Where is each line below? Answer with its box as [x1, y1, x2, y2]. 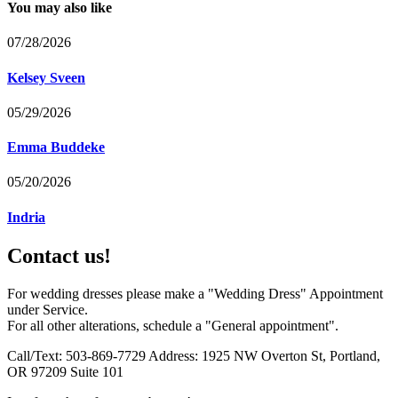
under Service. [7, 301, 88, 317]
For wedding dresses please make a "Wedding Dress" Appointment [7, 285, 383, 301]
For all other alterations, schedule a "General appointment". [7, 317, 338, 333]
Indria [7, 209, 45, 225]
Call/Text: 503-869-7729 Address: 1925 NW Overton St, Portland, [7, 347, 380, 363]
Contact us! [7, 243, 111, 267]
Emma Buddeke [7, 139, 105, 155]
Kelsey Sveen [7, 69, 85, 85]
